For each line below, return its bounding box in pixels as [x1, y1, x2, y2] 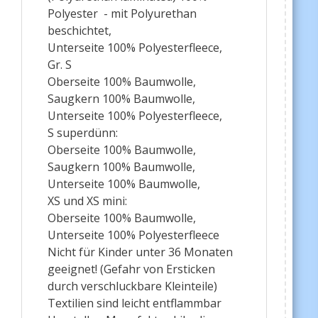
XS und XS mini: [47, 193, 127, 209]
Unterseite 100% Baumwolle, [47, 176, 200, 192]
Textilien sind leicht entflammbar [47, 295, 221, 312]
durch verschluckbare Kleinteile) [47, 278, 217, 295]
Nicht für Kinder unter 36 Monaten [47, 244, 233, 261]
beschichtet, [47, 23, 111, 39]
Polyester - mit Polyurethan [47, 6, 197, 22]
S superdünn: [47, 125, 121, 141]
